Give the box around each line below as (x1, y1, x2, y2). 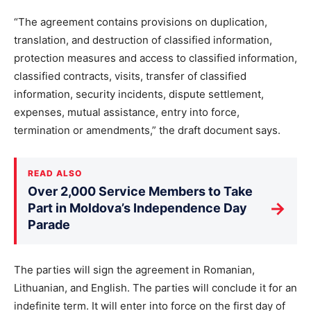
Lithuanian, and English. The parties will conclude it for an (14, 281, 297, 294)
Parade (28, 217, 70, 232)
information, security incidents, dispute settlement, (14, 87, 264, 101)
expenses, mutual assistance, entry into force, (14, 106, 239, 119)
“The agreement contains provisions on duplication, (14, 15, 267, 28)
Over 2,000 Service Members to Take (28, 184, 253, 199)
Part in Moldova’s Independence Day (28, 201, 247, 215)
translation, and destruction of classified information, (14, 33, 272, 47)
